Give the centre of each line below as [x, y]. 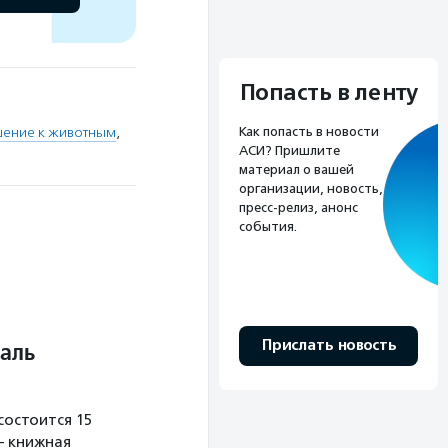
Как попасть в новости [309, 131]
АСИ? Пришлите [289, 150]
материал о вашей [296, 169]
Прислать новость [328, 345]
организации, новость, [311, 188]
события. [268, 226]
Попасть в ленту [328, 92]
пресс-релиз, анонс [298, 207]
